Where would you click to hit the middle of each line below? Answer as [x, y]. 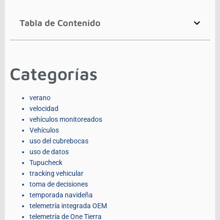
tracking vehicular [56, 174]
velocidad [44, 109]
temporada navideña [61, 195]
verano [40, 98]
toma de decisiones [59, 184]
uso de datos [49, 152]
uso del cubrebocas [59, 141]
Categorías [54, 74]
